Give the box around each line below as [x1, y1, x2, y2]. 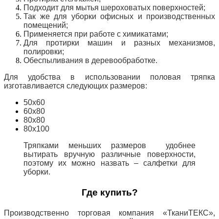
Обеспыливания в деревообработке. [23, 56, 157, 65]
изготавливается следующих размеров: [4, 81, 147, 90]
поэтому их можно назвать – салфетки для [23, 158, 196, 167]
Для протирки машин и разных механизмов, [23, 38, 215, 47]
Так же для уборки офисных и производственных [23, 12, 215, 21]
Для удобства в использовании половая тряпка [4, 72, 215, 81]
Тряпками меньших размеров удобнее [23, 141, 196, 150]
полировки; [23, 47, 64, 56]
